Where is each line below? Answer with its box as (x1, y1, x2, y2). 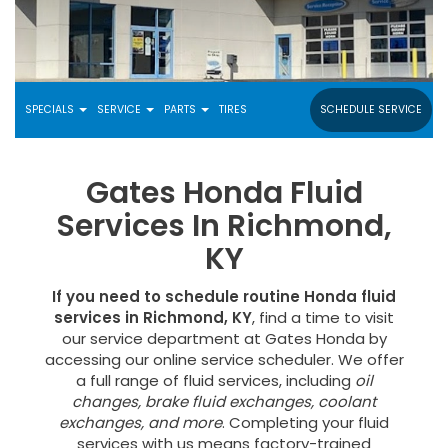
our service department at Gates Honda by (61, 328, 387, 350)
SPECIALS (25, 101, 78, 117)
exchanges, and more (59, 412, 222, 434)
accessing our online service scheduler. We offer (44, 349, 404, 371)
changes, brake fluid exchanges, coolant (72, 391, 376, 413)
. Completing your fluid (222, 412, 389, 434)
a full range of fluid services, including (75, 370, 355, 392)
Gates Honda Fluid (85, 172, 363, 215)
